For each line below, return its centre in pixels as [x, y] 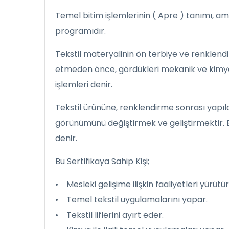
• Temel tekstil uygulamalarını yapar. [131, 200]
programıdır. [81, 31]
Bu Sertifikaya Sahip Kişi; [102, 162]
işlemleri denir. [84, 85]
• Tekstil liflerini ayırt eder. [109, 215]
